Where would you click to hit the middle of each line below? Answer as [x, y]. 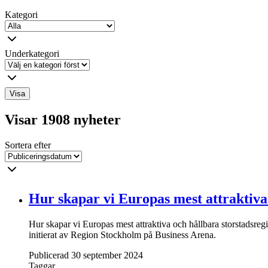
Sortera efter [28, 145]
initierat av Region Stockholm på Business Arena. [122, 234]
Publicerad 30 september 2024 [86, 255]
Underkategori [32, 53]
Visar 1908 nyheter [63, 119]
